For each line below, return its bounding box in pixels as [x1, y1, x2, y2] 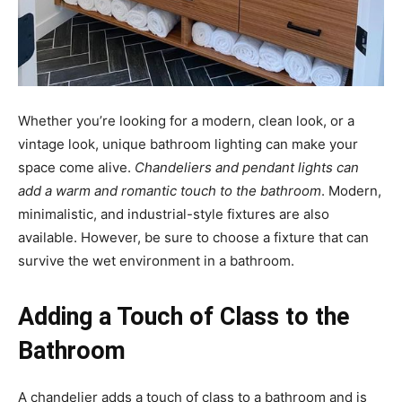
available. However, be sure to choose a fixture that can [18, 229, 369, 246]
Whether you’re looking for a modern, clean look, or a [18, 112, 354, 129]
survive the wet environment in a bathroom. [18, 252, 294, 269]
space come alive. [18, 159, 135, 176]
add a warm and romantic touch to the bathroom [18, 182, 321, 199]
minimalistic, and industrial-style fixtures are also [18, 205, 329, 223]
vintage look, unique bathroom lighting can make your [18, 135, 358, 153]
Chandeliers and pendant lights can [135, 159, 359, 176]
